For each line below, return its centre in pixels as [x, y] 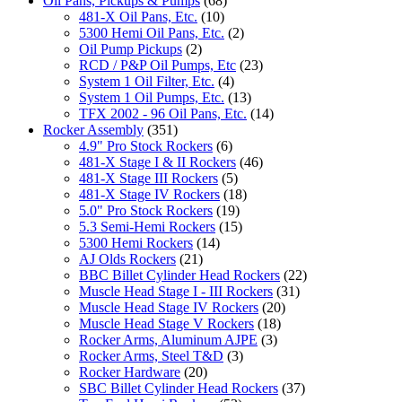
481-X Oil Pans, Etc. [138, 16]
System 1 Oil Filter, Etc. [147, 81]
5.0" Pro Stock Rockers [146, 210]
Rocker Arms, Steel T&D [151, 355]
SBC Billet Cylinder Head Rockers [179, 388]
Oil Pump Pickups [131, 48]
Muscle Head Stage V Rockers [166, 323]
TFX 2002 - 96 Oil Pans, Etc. [163, 113]
